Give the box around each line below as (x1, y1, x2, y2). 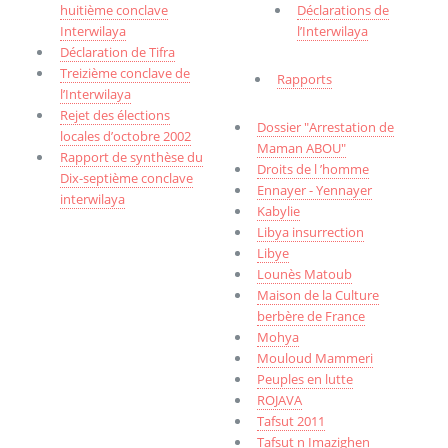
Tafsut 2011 (257, 411, 326, 430)
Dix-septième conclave (59, 169, 193, 188)
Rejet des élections (59, 106, 170, 125)
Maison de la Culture (257, 285, 380, 304)
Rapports (277, 70, 333, 89)
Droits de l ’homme (257, 159, 370, 178)
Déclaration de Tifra (59, 43, 175, 62)
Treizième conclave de (59, 64, 190, 83)
